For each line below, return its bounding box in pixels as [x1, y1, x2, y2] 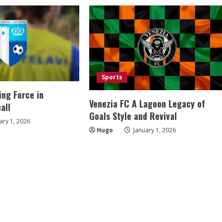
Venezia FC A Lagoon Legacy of [89, 97, 206, 110]
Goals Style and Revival [89, 109, 177, 122]
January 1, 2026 [132, 125, 176, 134]
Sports [102, 72, 123, 81]
